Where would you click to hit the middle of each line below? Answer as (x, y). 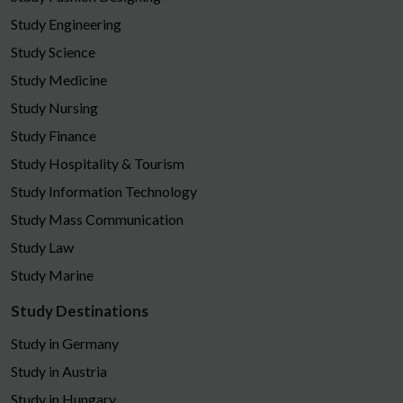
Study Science (53, 51)
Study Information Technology (104, 191)
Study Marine (52, 274)
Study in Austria (59, 371)
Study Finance (54, 135)
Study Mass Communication (97, 219)
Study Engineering (66, 23)
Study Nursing (54, 107)
